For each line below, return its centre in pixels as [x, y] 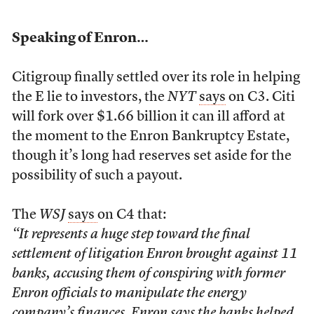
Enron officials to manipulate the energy [129, 294]
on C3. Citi [260, 97]
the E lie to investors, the [89, 97]
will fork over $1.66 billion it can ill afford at [148, 117]
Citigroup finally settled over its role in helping [156, 78]
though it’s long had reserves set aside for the [151, 156]
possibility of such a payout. [97, 176]
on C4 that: [131, 215]
